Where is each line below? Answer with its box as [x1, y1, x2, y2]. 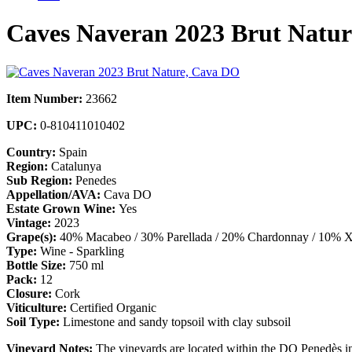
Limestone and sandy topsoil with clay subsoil [60, 314, 291, 328]
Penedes [72, 173, 116, 187]
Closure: [6, 286, 52, 300]
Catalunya [48, 159, 101, 173]
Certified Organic [67, 300, 156, 314]
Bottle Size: [6, 258, 66, 272]
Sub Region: [6, 173, 72, 187]
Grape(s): [6, 229, 57, 244]
